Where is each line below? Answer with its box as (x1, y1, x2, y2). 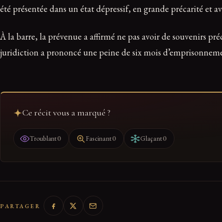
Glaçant (140, 134, 163, 143)
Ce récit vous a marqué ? (22, 107, 111, 118)
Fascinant (85, 134, 112, 143)
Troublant (30, 134, 57, 143)
